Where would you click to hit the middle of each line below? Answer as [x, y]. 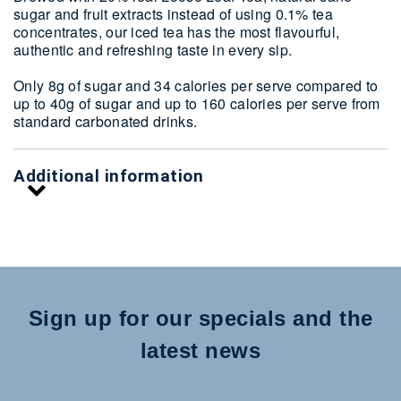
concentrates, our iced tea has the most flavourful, [177, 32]
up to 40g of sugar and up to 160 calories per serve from [197, 103]
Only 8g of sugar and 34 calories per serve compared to [196, 85]
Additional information [108, 176]
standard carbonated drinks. [106, 121]
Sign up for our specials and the [200, 318]
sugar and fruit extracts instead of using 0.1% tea [173, 14]
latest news [200, 350]
